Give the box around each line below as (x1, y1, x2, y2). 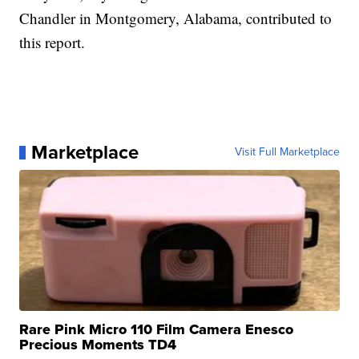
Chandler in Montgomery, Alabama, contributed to (19, 8, 333, 29)
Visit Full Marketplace (234, 143, 340, 161)
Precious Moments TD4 (19, 334, 177, 356)
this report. (19, 32, 86, 53)
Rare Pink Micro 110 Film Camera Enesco (19, 319, 294, 341)
